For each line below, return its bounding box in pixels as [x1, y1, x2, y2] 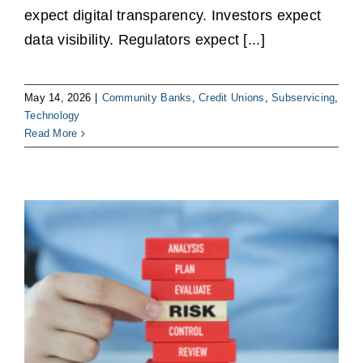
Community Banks [101, 92, 192, 105]
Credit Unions [199, 92, 265, 105]
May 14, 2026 [24, 92, 92, 105]
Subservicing [271, 92, 335, 105]
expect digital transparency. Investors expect [24, 7, 322, 24]
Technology [24, 109, 80, 122]
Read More [24, 127, 78, 140]
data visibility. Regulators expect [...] [24, 32, 265, 49]
